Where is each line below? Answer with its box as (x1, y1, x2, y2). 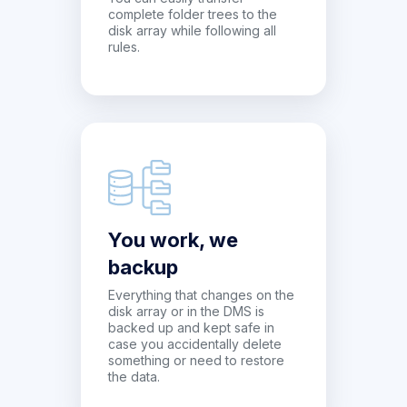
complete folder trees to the (108, 6, 277, 22)
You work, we (108, 228, 238, 252)
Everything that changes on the (108, 287, 294, 303)
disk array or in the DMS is (108, 303, 264, 319)
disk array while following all (108, 23, 276, 38)
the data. (108, 369, 164, 384)
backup (108, 255, 178, 279)
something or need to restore (108, 352, 284, 368)
